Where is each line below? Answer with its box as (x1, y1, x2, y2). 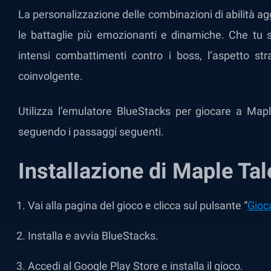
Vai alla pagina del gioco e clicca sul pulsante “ (28, 199, 247, 212)
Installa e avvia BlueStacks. (28, 229, 158, 242)
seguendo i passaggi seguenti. (18, 125, 164, 138)
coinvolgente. (18, 70, 83, 82)
